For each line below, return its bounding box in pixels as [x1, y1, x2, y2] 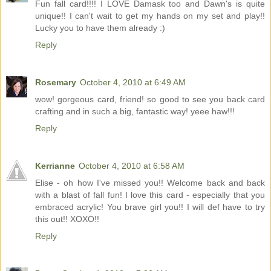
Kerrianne [35, 160, 75, 171]
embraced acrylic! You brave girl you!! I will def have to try [35, 201, 265, 212]
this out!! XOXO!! [35, 214, 99, 224]
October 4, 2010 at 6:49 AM [80, 77, 186, 87]
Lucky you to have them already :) [35, 22, 165, 33]
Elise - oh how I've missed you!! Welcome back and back [35, 177, 265, 188]
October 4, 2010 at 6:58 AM [79, 160, 184, 171]
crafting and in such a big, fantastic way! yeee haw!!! [35, 106, 235, 116]
